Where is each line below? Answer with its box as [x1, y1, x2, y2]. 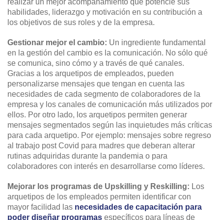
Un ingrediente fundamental [107, 38, 206, 47]
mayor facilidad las [7, 202, 73, 211]
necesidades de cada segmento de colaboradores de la [7, 89, 200, 98]
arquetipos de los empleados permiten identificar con [7, 192, 191, 201]
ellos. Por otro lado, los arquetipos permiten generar [7, 110, 187, 119]
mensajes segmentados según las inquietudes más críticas [7, 120, 212, 129]
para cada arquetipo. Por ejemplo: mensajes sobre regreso [7, 131, 211, 139]
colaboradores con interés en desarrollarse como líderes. [7, 162, 205, 170]
